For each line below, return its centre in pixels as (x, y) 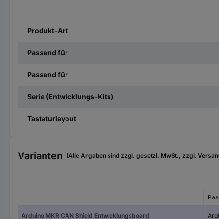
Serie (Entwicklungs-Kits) (70, 97)
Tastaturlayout (52, 119)
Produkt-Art (48, 31)
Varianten (40, 156)
